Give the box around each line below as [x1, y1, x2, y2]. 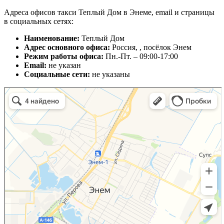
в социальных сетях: [4, 17, 73, 26]
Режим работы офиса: [24, 52, 105, 61]
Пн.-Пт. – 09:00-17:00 [105, 52, 178, 61]
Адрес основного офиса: [24, 43, 112, 52]
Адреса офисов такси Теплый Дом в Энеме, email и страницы [4, 8, 214, 17]
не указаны [92, 70, 130, 79]
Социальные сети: [24, 70, 92, 79]
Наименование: [24, 34, 81, 43]
